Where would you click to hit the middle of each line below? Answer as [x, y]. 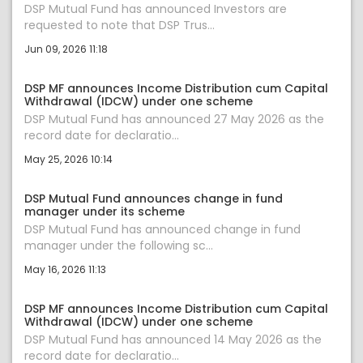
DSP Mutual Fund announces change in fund [154, 199]
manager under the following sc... [119, 246]
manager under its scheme [105, 212]
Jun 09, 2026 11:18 [66, 49]
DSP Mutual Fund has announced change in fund [162, 230]
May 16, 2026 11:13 [65, 270]
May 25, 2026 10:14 [68, 160]
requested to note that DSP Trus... [120, 26]
